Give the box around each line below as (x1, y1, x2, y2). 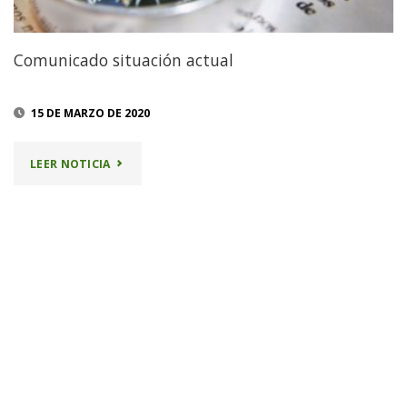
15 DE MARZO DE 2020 (30, 105, 150, 122)
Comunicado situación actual (13, 48, 233, 71)
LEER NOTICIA (30, 155, 111, 172)
